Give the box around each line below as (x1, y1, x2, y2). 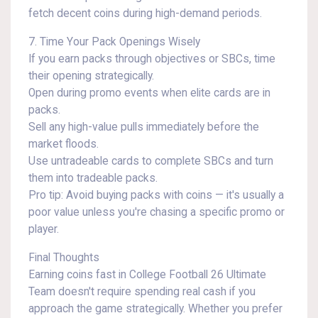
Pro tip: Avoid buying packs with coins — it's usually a (28, 189, 284, 202)
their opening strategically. (28, 70, 154, 82)
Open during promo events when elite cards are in (28, 87, 270, 99)
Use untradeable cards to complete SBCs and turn (28, 155, 273, 168)
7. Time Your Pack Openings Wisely (28, 35, 200, 48)
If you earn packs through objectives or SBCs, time (28, 53, 275, 65)
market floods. (28, 138, 99, 150)
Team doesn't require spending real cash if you (28, 285, 256, 298)
